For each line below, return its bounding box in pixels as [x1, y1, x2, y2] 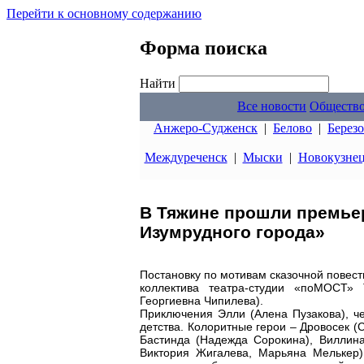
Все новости [237, 99, 306, 113]
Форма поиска [140, 37, 267, 58]
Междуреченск [144, 150, 227, 164]
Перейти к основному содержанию [6, 6, 201, 20]
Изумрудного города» [140, 223, 325, 242]
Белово [273, 121, 312, 135]
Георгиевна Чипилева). [140, 293, 263, 307]
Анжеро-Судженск [154, 121, 258, 135]
